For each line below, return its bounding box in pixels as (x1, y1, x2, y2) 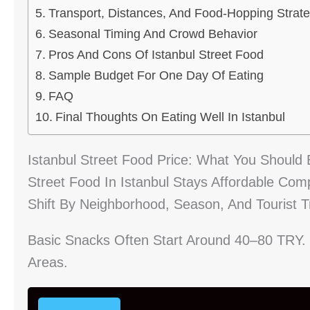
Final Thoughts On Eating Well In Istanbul (55, 110, 285, 125)
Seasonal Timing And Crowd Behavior (48, 27, 257, 42)
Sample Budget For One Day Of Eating (48, 69, 264, 83)
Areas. (28, 255, 68, 271)
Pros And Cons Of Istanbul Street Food (48, 48, 264, 62)
